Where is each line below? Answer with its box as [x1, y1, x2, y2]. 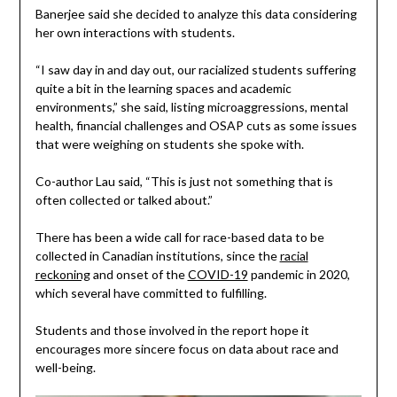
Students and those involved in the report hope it [35, 323, 309, 339]
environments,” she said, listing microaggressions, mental [35, 99, 348, 115]
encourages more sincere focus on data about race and [35, 341, 339, 357]
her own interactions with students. [35, 25, 235, 41]
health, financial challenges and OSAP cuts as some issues [35, 118, 357, 134]
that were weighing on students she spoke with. [35, 136, 304, 152]
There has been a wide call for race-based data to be [35, 230, 324, 245]
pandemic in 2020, [247, 267, 350, 283]
